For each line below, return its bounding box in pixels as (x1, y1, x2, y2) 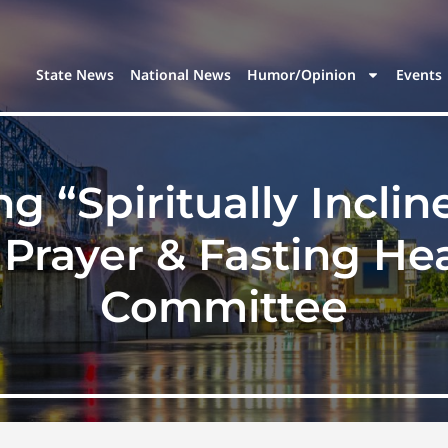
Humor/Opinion (247, 65, 357, 85)
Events (396, 65, 443, 85)
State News (36, 65, 115, 85)
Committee (100, 280, 348, 333)
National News (130, 65, 232, 85)
